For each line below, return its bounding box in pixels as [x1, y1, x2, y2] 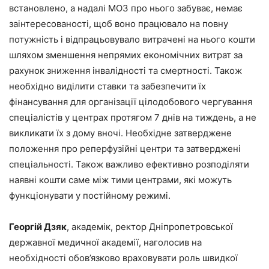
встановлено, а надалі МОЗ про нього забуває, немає [9, 2, 243, 14]
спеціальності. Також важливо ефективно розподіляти [9, 158, 249, 170]
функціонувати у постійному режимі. [9, 189, 171, 201]
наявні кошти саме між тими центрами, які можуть [9, 174, 232, 186]
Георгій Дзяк [9, 220, 67, 232]
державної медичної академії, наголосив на [9, 236, 202, 248]
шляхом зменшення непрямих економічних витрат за [9, 49, 243, 61]
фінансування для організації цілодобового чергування [9, 95, 252, 107]
